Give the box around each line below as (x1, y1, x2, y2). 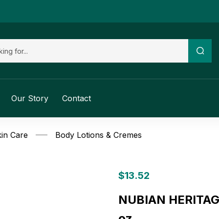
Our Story (11, 93, 49, 104)
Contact (62, 93, 91, 104)
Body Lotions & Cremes (55, 130, 142, 140)
